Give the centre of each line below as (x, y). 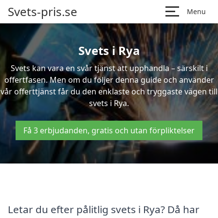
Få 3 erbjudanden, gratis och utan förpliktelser (109, 130)
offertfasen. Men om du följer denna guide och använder (109, 80)
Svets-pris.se (43, 11)
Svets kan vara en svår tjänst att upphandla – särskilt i (109, 68)
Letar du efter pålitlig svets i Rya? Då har (104, 209)
